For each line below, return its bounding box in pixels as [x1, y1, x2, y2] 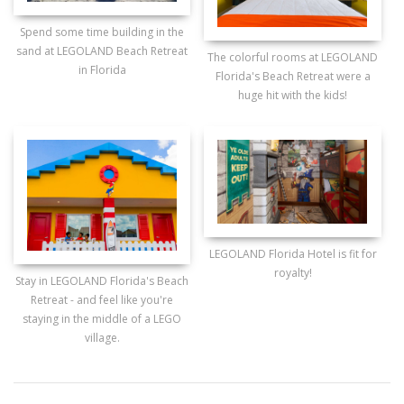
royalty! [273, 265, 312, 280]
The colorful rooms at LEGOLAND [207, 50, 379, 65]
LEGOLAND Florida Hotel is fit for [208, 246, 377, 262]
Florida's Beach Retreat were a [215, 69, 371, 84]
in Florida [78, 62, 126, 78]
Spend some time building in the [20, 24, 185, 40]
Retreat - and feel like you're [31, 292, 174, 308]
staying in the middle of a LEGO [23, 311, 182, 326]
